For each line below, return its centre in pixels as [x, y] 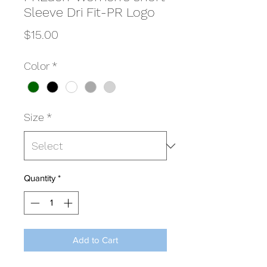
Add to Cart [95, 240]
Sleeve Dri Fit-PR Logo [89, 12]
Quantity [40, 178]
